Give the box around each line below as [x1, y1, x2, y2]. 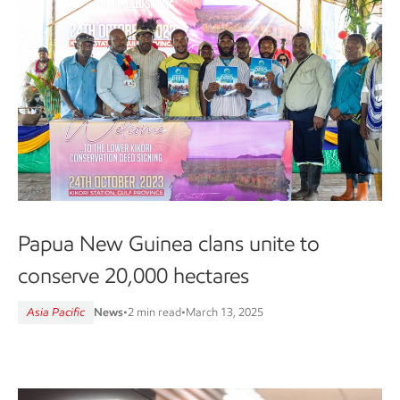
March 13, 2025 [186, 305, 263, 319]
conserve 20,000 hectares [18, 262, 249, 288]
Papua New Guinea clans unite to [18, 230, 320, 256]
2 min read [128, 305, 181, 319]
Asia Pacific [27, 305, 85, 319]
